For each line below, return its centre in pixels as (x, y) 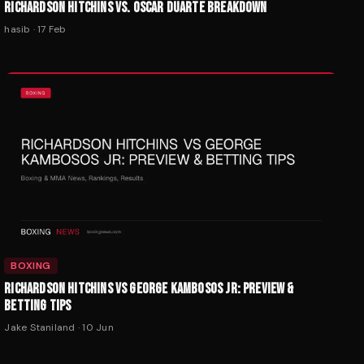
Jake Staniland (40, 327)
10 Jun (98, 327)
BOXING (31, 265)
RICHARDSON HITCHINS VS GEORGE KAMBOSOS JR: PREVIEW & (149, 288)
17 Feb (52, 29)
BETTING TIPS (38, 305)
